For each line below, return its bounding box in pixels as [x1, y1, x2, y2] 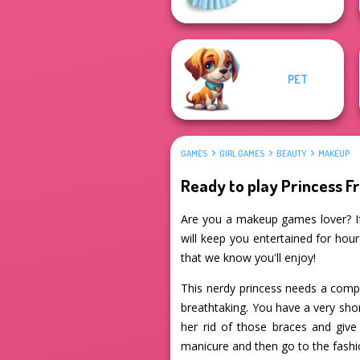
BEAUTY [276, 148, 307, 160]
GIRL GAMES [219, 148, 265, 160]
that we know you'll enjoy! [181, 250, 317, 266]
